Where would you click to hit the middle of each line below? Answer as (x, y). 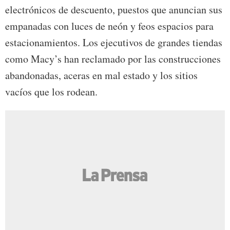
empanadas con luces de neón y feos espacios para (109, 26)
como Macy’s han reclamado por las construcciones (113, 59)
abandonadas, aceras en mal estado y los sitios (101, 75)
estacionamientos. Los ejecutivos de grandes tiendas (114, 43)
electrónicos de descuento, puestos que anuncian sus (114, 10)
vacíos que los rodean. (51, 92)
